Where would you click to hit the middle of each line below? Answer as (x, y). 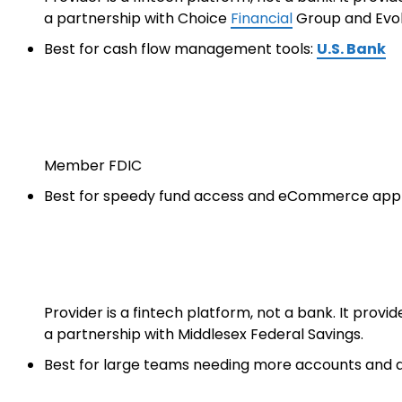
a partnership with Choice (137, 18)
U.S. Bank (351, 48)
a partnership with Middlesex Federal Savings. (204, 334)
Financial (262, 18)
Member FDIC (93, 165)
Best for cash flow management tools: (180, 48)
